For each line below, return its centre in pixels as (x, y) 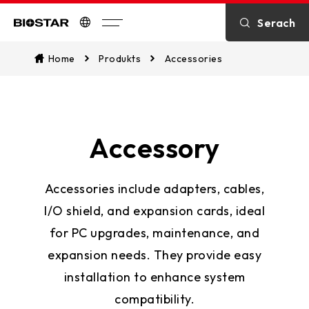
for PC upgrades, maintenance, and (154, 233)
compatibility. (154, 299)
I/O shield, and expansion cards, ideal (154, 211)
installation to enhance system (154, 277)
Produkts (120, 59)
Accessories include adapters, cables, (154, 189)
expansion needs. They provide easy (154, 255)
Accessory (154, 148)
